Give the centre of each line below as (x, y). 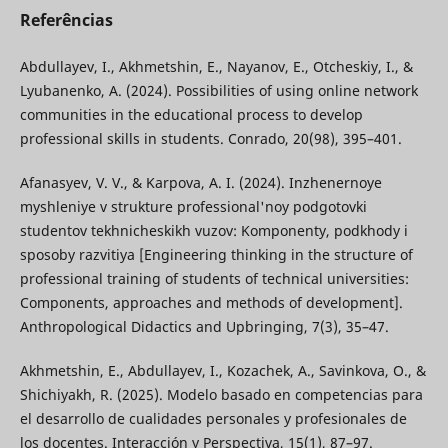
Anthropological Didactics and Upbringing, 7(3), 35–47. (204, 326)
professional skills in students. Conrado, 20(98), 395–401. (210, 138)
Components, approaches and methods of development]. (211, 302)
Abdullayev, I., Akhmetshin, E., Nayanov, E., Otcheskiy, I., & (216, 66)
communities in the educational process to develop (191, 114)
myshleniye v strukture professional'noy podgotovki (193, 206)
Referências (66, 19)
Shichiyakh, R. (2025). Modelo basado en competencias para (221, 394)
